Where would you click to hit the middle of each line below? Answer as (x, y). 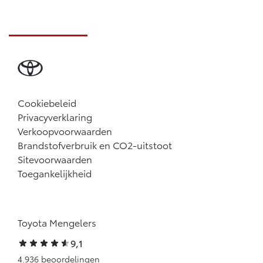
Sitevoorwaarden (55, 159)
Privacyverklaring (55, 117)
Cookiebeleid (47, 103)
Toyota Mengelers (57, 222)
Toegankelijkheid (55, 173)
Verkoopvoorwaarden (65, 131)
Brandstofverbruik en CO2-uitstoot (95, 145)
